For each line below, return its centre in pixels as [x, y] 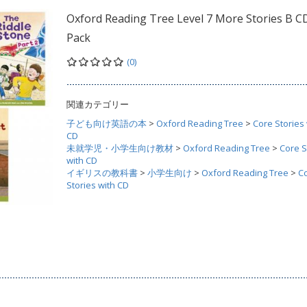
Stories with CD [98, 185]
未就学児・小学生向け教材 [120, 148]
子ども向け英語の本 [107, 123]
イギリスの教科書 [102, 173]
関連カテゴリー [98, 104]
